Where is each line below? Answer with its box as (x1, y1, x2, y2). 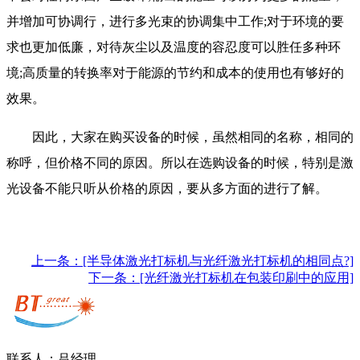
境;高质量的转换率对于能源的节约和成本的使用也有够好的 (6, 66, 344, 80)
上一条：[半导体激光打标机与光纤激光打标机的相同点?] (31, 254, 354, 268)
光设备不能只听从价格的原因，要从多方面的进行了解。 (6, 182, 328, 196)
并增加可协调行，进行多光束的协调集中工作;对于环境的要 (6, 14, 344, 29)
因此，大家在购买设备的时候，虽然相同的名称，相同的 (6, 130, 354, 145)
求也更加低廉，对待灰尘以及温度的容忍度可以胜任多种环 (6, 40, 341, 55)
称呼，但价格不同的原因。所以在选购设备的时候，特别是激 (6, 156, 354, 170)
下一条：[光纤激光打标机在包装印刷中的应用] (88, 271, 354, 285)
